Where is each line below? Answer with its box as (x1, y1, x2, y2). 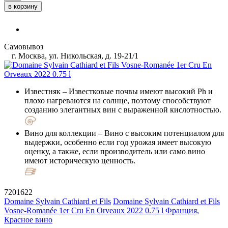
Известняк (24, 87, 61, 96)
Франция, (165, 206, 199, 215)
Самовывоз (4, 42, 43, 51)
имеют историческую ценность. (24, 156, 135, 165)
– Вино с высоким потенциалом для (96, 128, 224, 137)
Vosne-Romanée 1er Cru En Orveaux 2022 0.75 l (4, 206, 163, 215)
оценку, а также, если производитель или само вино (24, 147, 205, 156)
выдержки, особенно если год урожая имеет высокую (24, 137, 211, 147)
